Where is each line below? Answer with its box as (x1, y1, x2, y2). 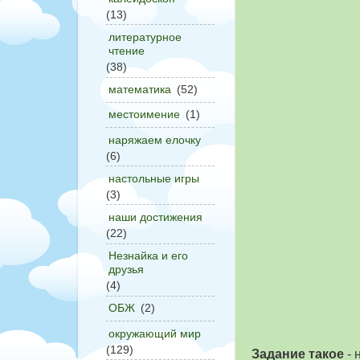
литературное (108, 31, 182, 44)
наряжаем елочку (108, 133, 201, 146)
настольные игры (108, 171, 199, 185)
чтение (108, 44, 145, 58)
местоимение (108, 108, 180, 121)
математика (108, 83, 171, 96)
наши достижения (108, 210, 202, 223)
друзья (108, 263, 144, 276)
